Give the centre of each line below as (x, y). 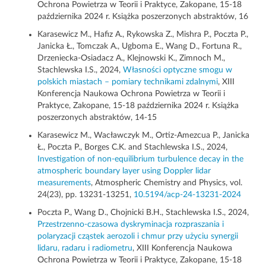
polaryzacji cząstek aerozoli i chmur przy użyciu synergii (138, 237)
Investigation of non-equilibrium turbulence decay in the (140, 159)
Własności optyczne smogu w (178, 70)
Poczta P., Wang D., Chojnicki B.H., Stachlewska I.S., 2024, (143, 213)
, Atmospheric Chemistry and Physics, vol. (167, 183)
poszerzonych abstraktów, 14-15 (97, 118)
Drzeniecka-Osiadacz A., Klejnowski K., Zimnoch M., (131, 58)
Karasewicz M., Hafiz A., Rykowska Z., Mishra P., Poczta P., (143, 35)
